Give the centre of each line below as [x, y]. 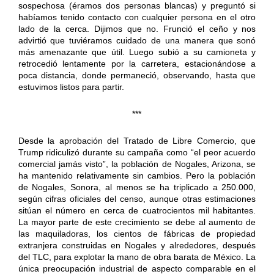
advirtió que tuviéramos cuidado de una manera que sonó [137, 40]
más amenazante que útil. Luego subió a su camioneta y [137, 52]
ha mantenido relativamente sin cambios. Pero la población [137, 175]
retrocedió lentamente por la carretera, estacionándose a [137, 63]
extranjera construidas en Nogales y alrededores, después [137, 245]
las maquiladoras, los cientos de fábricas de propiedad [137, 233]
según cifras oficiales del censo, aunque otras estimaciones [137, 198]
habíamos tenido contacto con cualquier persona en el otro [137, 17]
